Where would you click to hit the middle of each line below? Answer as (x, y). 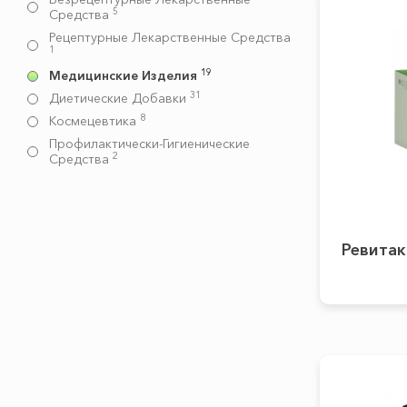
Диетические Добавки (119, 98)
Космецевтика (94, 121)
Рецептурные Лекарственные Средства (170, 37)
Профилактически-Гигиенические (149, 144)
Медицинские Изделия (125, 75)
